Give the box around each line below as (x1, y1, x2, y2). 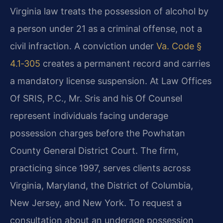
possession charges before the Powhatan (10, 128, 185, 139)
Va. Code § (156, 41, 202, 52)
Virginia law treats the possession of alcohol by (10, 6, 209, 17)
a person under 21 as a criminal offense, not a (10, 23, 202, 34)
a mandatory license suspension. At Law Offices (10, 76, 212, 87)
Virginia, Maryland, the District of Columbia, (10, 180, 193, 191)
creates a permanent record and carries (40, 58, 210, 69)
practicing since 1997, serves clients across (10, 163, 191, 174)
